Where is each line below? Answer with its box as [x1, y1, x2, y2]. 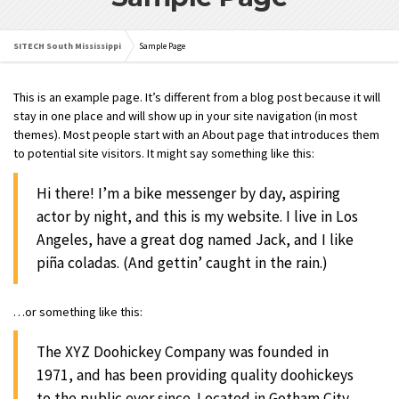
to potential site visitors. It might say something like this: [13, 145, 314, 162]
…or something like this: [13, 303, 142, 320]
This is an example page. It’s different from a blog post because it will [13, 89, 380, 106]
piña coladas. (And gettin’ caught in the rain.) [37, 253, 328, 273]
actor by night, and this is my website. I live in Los [37, 207, 358, 227]
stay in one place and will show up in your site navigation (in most [13, 108, 357, 125]
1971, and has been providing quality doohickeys [37, 364, 354, 385]
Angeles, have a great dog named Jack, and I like [37, 230, 354, 250]
